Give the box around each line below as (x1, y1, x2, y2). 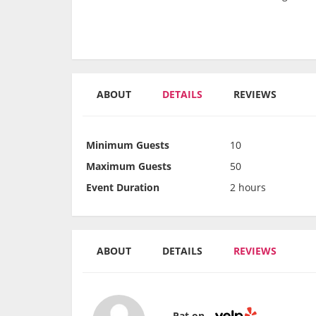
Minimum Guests (86, 138, 169, 152)
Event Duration (86, 181, 159, 195)
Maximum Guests (86, 159, 171, 174)
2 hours (230, 181, 266, 195)
